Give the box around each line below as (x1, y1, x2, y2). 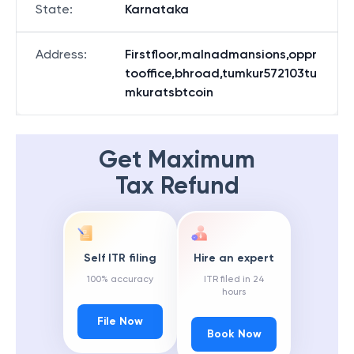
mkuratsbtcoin (125, 85, 213, 100)
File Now (97, 314, 143, 329)
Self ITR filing (84, 251, 156, 265)
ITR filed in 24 (203, 273, 265, 285)
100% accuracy (87, 273, 153, 285)
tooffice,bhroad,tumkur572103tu (125, 66, 317, 81)
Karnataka (125, 2, 189, 17)
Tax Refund (115, 171, 239, 200)
